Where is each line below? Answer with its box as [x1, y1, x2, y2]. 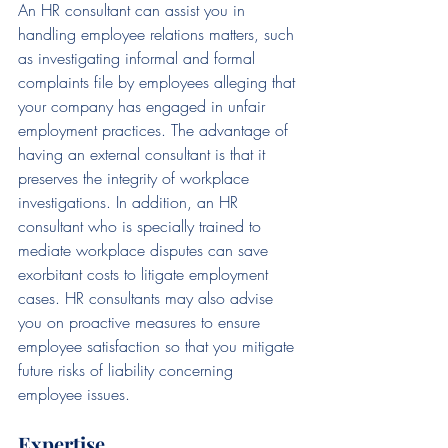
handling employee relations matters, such [18, 23, 299, 46]
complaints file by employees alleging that [18, 71, 300, 94]
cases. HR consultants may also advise [18, 287, 278, 310]
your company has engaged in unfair [18, 95, 270, 118]
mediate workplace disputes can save [18, 239, 273, 262]
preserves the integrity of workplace [18, 167, 254, 190]
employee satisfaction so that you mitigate [18, 335, 299, 358]
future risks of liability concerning [18, 359, 238, 382]
